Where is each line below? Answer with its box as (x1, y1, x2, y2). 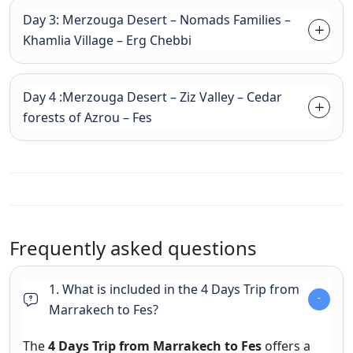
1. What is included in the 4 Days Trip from (49, 280, 299, 298)
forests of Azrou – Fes (23, 108, 152, 126)
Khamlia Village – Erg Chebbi (23, 31, 191, 49)
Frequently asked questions (9, 234, 257, 261)
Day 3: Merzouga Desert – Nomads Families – (23, 10, 291, 28)
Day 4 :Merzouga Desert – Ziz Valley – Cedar (23, 87, 282, 106)
